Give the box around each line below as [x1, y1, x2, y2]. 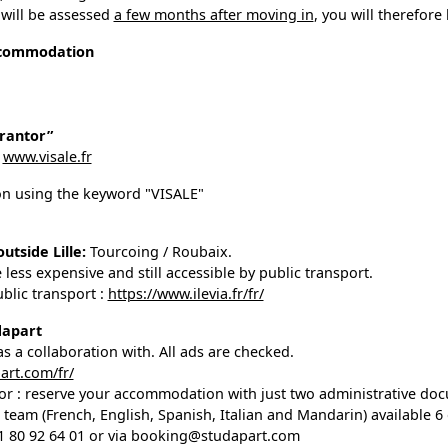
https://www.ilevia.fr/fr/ [107, 284, 264, 304]
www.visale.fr [2, 147, 92, 167]
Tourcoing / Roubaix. [85, 242, 232, 262]
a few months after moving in [113, 5, 314, 25]
